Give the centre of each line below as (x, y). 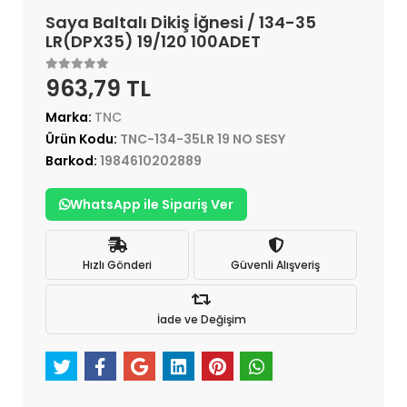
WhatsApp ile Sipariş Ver (152, 205)
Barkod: (73, 161)
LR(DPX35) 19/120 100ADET (153, 42)
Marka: (70, 118)
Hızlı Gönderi (117, 264)
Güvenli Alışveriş (275, 264)
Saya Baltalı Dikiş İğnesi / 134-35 (181, 23)
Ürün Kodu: (83, 139)
